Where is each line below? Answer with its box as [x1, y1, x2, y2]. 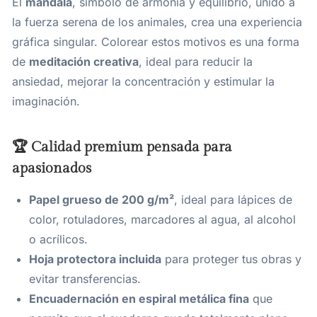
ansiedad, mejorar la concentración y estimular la [12, 74, 275, 89]
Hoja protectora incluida [29, 252, 161, 267]
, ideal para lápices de [174, 192, 292, 207]
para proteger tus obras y [161, 252, 301, 267]
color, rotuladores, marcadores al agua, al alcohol [29, 212, 296, 227]
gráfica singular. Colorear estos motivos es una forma [12, 35, 299, 50]
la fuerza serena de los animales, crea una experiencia [12, 15, 302, 30]
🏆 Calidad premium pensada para [12, 139, 232, 156]
